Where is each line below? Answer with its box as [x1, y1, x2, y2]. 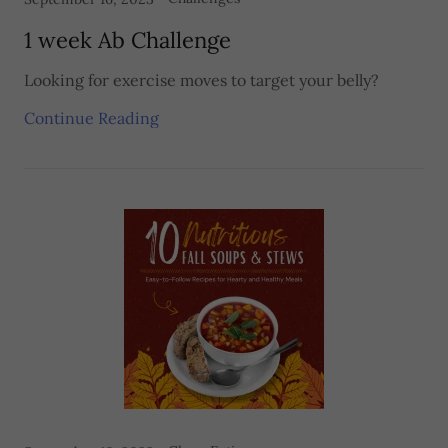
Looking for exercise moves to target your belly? [24, 70, 379, 90]
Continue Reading [24, 108, 159, 128]
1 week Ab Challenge [24, 26, 231, 54]
